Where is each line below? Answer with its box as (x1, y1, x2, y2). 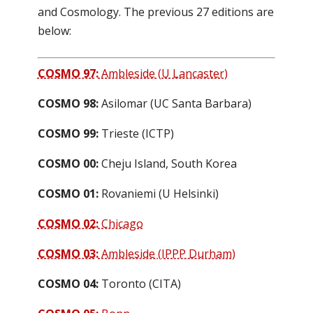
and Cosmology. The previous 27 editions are (37, 4, 274, 20)
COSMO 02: (37, 216, 99, 231)
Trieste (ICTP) (98, 126, 174, 141)
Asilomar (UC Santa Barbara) (98, 96, 252, 111)
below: (37, 23, 71, 38)
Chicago (98, 216, 143, 231)
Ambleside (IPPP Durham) (98, 246, 235, 261)
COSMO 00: (37, 156, 99, 171)
